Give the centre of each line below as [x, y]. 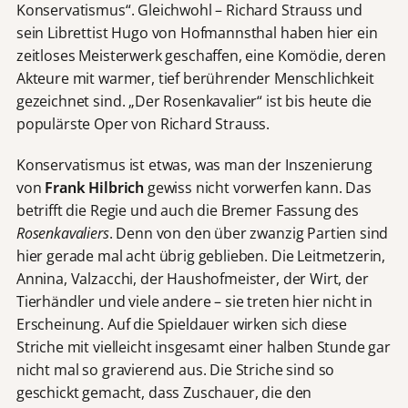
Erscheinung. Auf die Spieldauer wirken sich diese [182, 324]
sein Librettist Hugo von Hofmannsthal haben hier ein [197, 33]
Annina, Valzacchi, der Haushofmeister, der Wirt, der [192, 278]
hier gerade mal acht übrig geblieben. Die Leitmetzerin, [201, 255]
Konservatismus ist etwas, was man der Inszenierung [194, 164]
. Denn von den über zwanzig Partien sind [249, 233]
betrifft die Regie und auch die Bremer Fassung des [187, 210]
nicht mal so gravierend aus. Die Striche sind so [175, 369]
